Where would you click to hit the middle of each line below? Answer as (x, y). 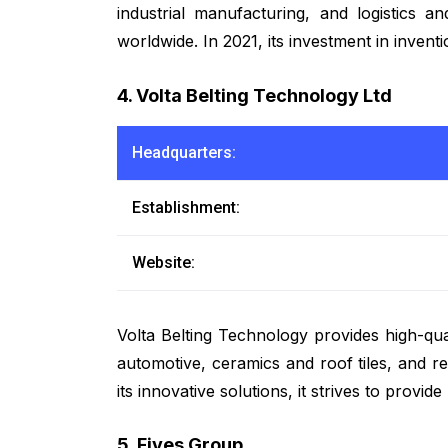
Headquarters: (184, 152)
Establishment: (186, 207)
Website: (163, 262)
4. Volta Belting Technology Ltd (254, 95)
